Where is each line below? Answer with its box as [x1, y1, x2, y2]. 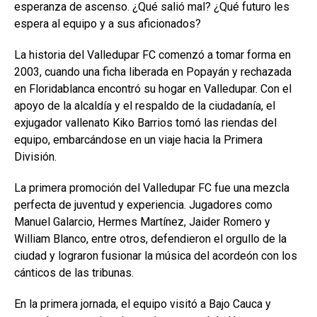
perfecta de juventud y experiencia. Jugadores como [14, 197, 272, 212]
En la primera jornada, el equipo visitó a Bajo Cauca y [14, 296, 271, 311]
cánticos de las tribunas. [14, 265, 134, 279]
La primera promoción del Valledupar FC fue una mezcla [14, 180, 289, 195]
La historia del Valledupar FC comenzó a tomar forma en [14, 47, 291, 62]
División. [14, 149, 57, 163]
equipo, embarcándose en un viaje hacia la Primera [14, 132, 263, 146]
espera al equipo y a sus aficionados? [14, 16, 201, 30]
